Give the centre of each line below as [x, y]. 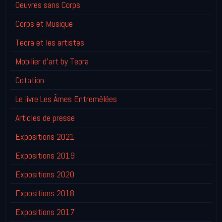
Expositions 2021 [45, 137]
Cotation [30, 80]
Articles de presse [45, 118]
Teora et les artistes [50, 42]
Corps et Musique [44, 24]
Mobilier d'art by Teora [52, 61]
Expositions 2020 [45, 174]
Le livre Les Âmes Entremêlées [66, 99]
